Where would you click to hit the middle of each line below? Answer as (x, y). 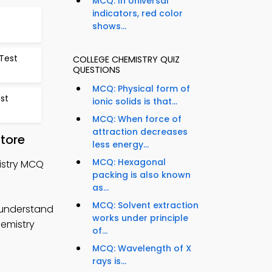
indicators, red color (138, 13)
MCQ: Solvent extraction (145, 205)
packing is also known (141, 175)
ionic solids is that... (135, 101)
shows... (109, 26)
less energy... (121, 144)
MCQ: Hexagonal (129, 162)
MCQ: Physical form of (141, 88)
